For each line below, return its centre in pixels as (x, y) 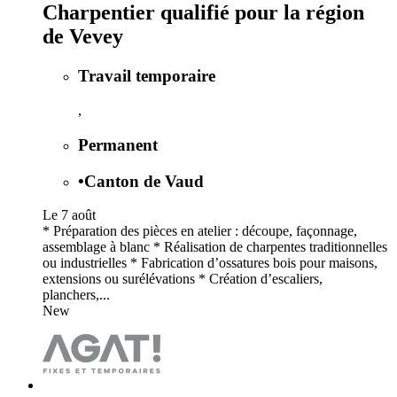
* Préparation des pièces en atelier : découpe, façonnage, (200, 231)
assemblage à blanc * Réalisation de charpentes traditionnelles (215, 247)
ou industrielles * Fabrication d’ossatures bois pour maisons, (210, 263)
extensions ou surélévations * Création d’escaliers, (183, 279)
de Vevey (83, 37)
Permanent (118, 144)
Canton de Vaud (144, 181)
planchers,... (76, 295)
